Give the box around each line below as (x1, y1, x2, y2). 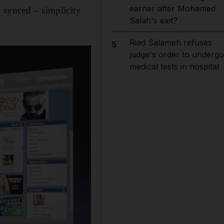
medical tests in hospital (129, 61, 219, 71)
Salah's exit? (129, 15, 177, 25)
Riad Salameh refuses (129, 37, 212, 47)
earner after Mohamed (129, 3, 215, 13)
